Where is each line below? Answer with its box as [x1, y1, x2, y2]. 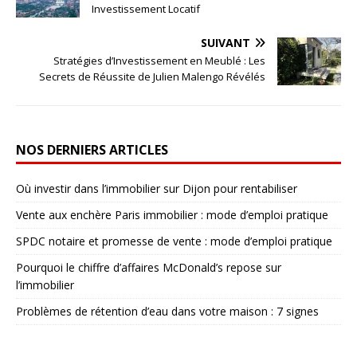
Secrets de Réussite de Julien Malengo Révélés [39, 69, 265, 84]
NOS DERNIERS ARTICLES [16, 141, 168, 159]
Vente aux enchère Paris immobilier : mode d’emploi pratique [16, 207, 328, 223]
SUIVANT [201, 35, 250, 51]
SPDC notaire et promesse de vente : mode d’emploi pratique [16, 233, 332, 249]
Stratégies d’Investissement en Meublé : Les [53, 53, 265, 69]
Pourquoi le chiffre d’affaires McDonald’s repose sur [16, 260, 281, 276]
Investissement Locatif [92, 2, 200, 17]
